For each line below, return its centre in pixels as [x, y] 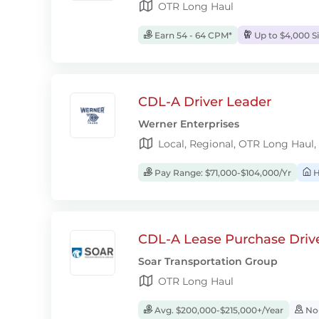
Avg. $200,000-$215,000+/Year [218, 310]
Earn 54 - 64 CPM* [192, 35]
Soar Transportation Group [208, 261]
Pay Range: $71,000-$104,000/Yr [222, 173]
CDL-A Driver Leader [205, 102]
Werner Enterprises [189, 124]
